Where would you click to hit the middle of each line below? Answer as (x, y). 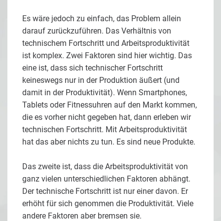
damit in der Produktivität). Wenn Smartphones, (105, 93)
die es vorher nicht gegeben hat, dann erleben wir (107, 117)
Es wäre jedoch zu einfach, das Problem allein (102, 19)
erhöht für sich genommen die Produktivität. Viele (108, 204)
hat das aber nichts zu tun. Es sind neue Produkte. (109, 142)
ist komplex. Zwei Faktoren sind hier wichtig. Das (107, 56)
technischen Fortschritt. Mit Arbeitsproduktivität (105, 130)
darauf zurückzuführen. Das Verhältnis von (97, 31)
